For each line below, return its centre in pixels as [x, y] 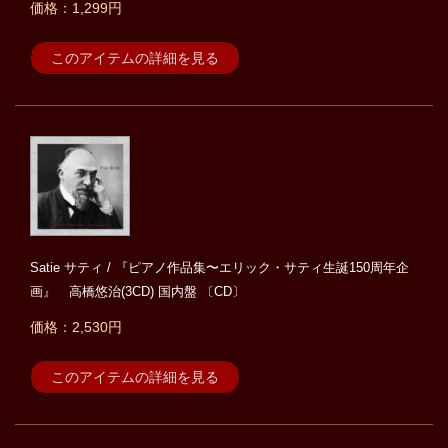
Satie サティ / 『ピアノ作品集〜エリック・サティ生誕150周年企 [219, 268]
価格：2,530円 [76, 327]
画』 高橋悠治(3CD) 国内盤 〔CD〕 [137, 292]
